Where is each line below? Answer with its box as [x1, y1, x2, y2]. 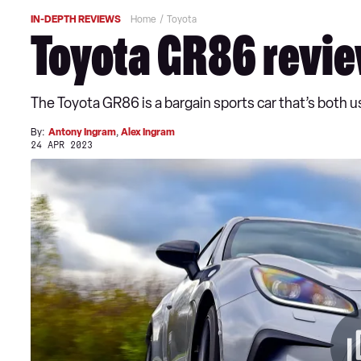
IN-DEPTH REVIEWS [31, 14, 121, 25]
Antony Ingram [48, 127, 116, 138]
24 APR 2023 [31, 140, 93, 151]
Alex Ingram [121, 127, 175, 138]
